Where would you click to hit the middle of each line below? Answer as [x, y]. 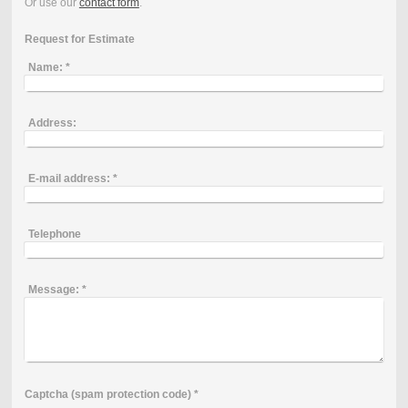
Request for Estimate [79, 40]
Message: [53, 289]
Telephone [54, 234]
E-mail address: [69, 178]
